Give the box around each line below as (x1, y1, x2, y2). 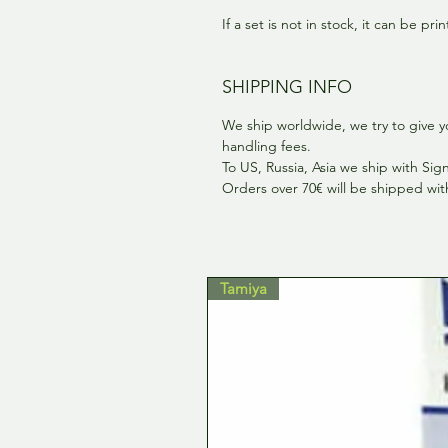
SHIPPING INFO (222, 75, 352, 98)
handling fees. (222, 136, 311, 155)
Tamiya (220, 278, 267, 298)
